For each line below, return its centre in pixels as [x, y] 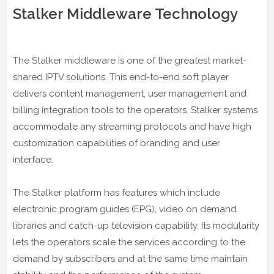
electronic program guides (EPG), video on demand [125, 209]
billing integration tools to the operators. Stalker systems [135, 110]
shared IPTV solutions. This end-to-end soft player [121, 77]
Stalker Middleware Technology [125, 13]
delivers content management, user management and [130, 93]
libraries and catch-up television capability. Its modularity [136, 225]
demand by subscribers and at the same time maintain [130, 258]
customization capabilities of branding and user [117, 143]
